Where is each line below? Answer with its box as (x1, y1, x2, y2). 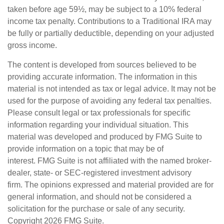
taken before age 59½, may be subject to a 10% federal (7, 5, 201, 13)
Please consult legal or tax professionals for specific (7, 108, 190, 117)
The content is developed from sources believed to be (7, 60, 196, 69)
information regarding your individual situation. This (7, 120, 188, 129)
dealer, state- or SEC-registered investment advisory (7, 168, 191, 177)
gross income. (7, 41, 57, 49)
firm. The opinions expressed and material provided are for (7, 180, 213, 189)
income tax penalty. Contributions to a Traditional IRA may (7, 17, 211, 25)
